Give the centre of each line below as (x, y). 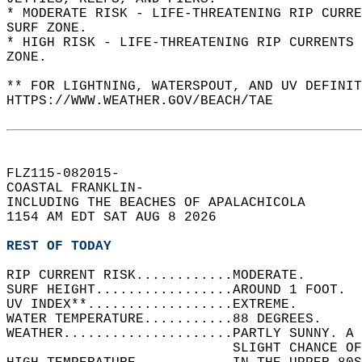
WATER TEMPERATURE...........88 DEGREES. (176, 319)
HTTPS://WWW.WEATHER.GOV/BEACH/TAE (148, 101)
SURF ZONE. (55, 28)
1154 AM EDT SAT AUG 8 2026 (120, 217)
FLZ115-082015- (71, 174)
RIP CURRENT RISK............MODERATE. (168, 276)
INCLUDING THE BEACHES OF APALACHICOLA (164, 203)
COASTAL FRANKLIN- (83, 188)
